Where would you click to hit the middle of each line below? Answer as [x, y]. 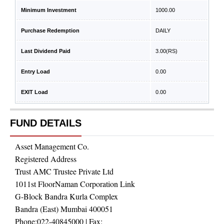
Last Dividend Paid [46, 51]
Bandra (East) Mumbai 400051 [64, 209]
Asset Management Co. [52, 146]
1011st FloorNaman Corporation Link [75, 184]
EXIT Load [34, 92]
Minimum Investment [49, 10]
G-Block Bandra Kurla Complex [66, 196]
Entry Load [35, 71]
